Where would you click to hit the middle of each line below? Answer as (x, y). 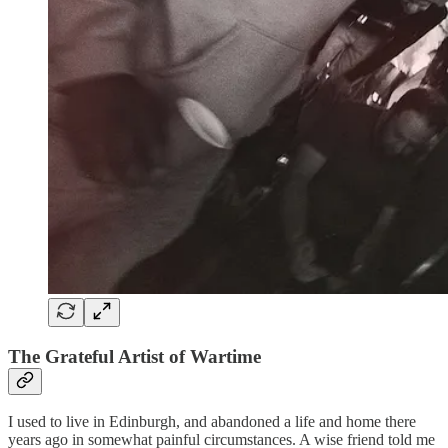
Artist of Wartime (189, 356)
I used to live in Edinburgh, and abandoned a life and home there (212, 422)
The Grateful (61, 356)
